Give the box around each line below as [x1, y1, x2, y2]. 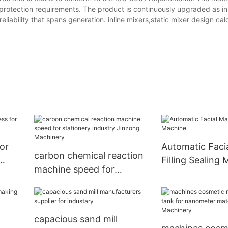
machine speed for [34, 164, 115, 175]
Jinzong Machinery [34, 191, 117, 203]
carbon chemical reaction [34, 150, 144, 161]
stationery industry [34, 178, 116, 189]
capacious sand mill [34, 214, 118, 225]
